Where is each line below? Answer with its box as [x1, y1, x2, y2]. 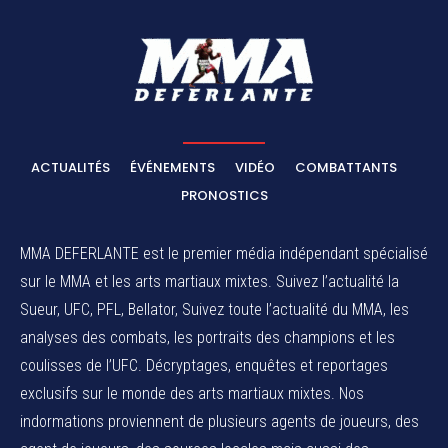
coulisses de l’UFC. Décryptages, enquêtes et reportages [20, 356, 388, 376]
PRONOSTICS [180, 186, 268, 206]
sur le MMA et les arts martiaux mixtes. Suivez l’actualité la [20, 272, 399, 292]
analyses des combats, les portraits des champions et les [20, 328, 395, 348]
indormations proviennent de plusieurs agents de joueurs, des [20, 412, 419, 432]
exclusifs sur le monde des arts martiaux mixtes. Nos [20, 384, 364, 404]
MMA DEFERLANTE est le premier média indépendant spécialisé [20, 244, 428, 264]
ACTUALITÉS [31, 158, 110, 178]
